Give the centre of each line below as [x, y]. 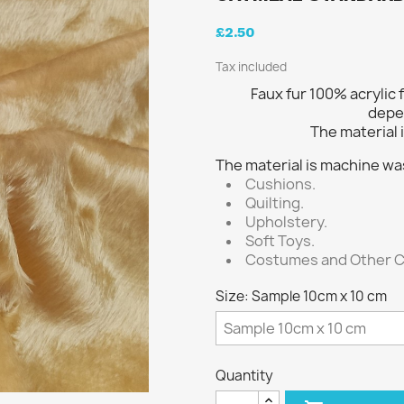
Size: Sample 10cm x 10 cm [301, 296]
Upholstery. [286, 222]
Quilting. [275, 203]
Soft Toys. [280, 241]
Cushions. [280, 184]
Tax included [251, 67]
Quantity [244, 376]
